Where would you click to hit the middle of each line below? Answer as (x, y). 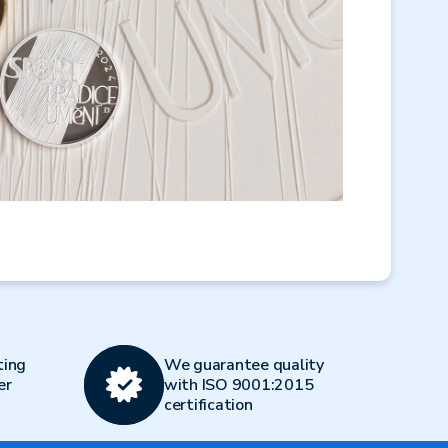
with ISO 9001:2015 (238, 385)
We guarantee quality (243, 365)
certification (208, 405)
